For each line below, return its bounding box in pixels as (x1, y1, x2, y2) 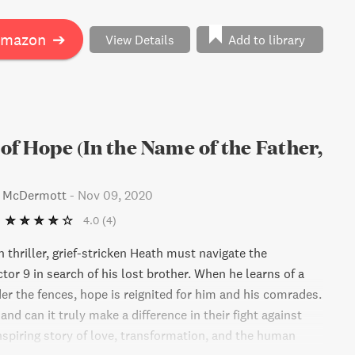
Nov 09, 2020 (78, 187, 153, 203)
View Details (105, 31, 174, 48)
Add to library (227, 31, 305, 48)
